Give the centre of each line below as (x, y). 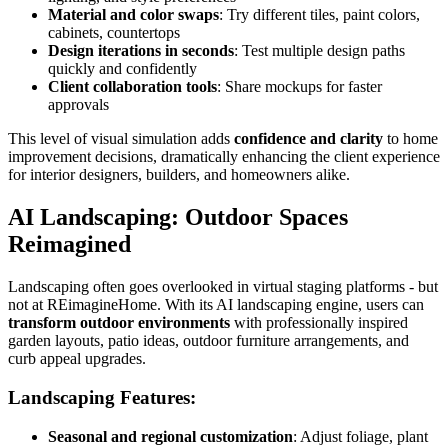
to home (410, 139)
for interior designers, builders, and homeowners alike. (179, 175)
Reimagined (69, 244)
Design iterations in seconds (141, 51)
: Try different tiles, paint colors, (319, 15)
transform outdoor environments (119, 323)
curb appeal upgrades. (77, 359)
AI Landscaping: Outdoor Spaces (178, 217)
